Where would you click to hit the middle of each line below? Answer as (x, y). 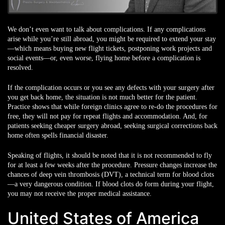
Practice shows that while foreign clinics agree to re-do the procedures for (113, 106)
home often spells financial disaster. (58, 135)
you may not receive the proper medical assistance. (80, 193)
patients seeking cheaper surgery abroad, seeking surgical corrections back (113, 126)
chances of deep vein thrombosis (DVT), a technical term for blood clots (111, 174)
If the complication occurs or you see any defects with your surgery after (111, 87)
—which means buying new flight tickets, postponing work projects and (110, 48)
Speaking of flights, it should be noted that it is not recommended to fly (110, 155)
